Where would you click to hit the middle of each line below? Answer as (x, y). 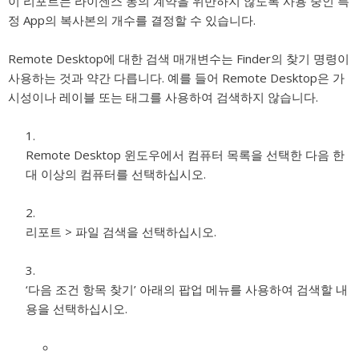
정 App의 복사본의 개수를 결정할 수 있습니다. (132, 20)
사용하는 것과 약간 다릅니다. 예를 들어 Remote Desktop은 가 (176, 78)
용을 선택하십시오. (77, 309)
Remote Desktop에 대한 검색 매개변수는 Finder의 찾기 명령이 (179, 58)
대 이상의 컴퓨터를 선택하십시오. (116, 174)
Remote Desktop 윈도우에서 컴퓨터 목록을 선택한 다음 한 (185, 155)
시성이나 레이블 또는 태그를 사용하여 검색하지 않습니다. (163, 97)
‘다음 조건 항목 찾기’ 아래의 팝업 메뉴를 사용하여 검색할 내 (187, 289)
